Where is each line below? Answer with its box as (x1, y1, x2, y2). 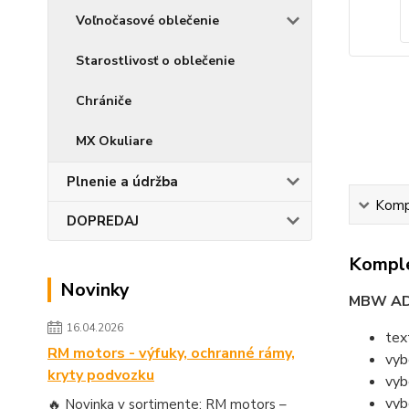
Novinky (60, 278, 130, 302)
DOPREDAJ (67, 212, 139, 230)
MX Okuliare (76, 132, 152, 150)
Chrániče (76, 92, 131, 110)
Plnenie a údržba (67, 173, 178, 191)
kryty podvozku (47, 365, 154, 385)
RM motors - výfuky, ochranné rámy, (47, 343, 295, 363)
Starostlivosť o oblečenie (76, 52, 235, 69)
